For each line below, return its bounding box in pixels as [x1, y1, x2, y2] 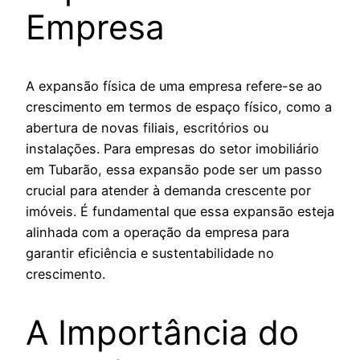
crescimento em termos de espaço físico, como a [26, 98, 332, 115]
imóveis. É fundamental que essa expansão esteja [26, 202, 334, 219]
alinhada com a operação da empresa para [26, 223, 289, 240]
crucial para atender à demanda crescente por [26, 182, 311, 198]
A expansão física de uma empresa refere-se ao [26, 77, 322, 94]
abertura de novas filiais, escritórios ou [26, 119, 268, 136]
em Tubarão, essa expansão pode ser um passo [26, 161, 322, 178]
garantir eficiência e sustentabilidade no [26, 244, 274, 261]
